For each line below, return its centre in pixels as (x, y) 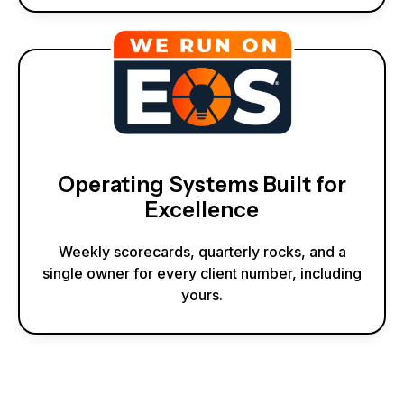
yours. (202, 295)
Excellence (202, 210)
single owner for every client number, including (202, 274)
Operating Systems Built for (202, 185)
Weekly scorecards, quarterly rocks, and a (202, 252)
